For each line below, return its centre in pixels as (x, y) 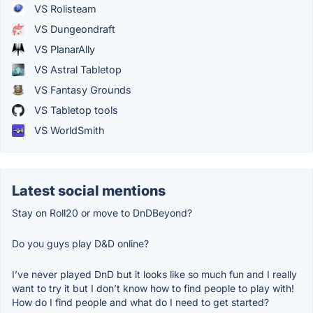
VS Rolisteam (64, 9)
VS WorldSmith (68, 131)
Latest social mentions (89, 191)
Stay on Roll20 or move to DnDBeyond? (102, 213)
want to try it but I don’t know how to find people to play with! (153, 289)
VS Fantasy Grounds (81, 90)
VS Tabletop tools (75, 110)
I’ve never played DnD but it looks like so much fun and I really (154, 275)
